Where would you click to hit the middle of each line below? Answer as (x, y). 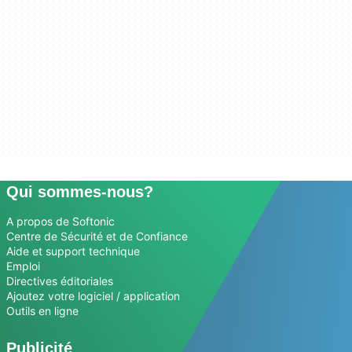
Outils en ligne (42, 311)
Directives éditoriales (60, 281)
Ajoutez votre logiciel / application (93, 296)
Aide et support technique (73, 251)
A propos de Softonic (60, 221)
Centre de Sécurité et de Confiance (97, 236)
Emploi (23, 266)
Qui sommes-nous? (80, 192)
